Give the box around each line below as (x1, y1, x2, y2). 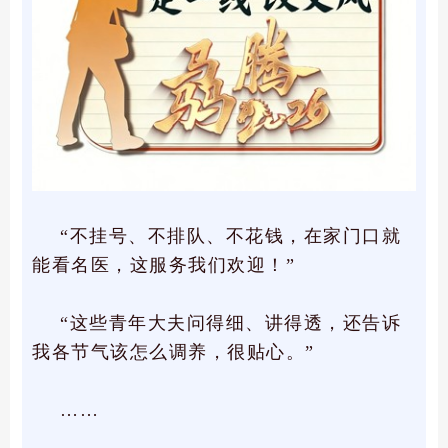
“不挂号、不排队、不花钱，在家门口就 (60, 226, 401, 247)
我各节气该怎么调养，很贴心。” (32, 342, 315, 363)
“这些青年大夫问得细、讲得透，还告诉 (60, 313, 401, 334)
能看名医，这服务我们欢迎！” (32, 255, 295, 276)
